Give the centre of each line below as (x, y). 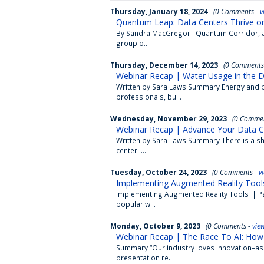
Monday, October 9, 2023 (155, 226)
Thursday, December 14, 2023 (164, 65)
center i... (131, 150)
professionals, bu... (149, 97)
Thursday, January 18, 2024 (159, 11)
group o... (133, 43)
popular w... (136, 204)
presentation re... (145, 258)
